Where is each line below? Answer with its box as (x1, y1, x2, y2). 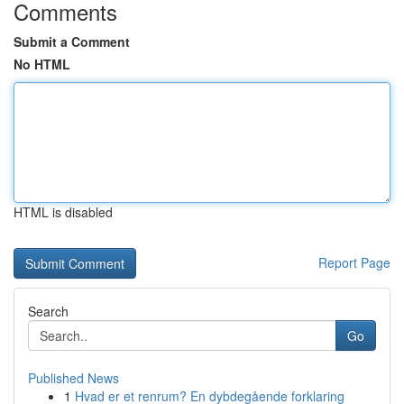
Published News (28, 369, 119, 387)
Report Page (318, 253, 390, 271)
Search (28, 302, 69, 320)
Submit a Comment (14, 32, 130, 50)
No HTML (14, 55, 70, 73)
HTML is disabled (14, 203, 113, 221)
